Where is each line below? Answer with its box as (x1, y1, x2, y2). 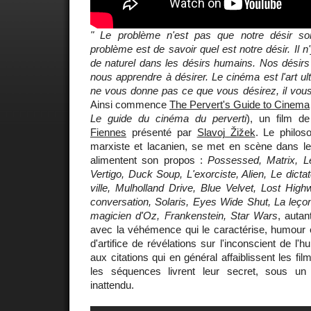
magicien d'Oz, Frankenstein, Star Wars (90, 209, 278, 221)
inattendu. (90, 278, 134, 291)
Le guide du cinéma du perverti (90, 112, 246, 124)
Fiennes (90, 126, 126, 138)
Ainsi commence (90, 98, 169, 110)
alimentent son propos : (90, 153, 208, 166)
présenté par (126, 126, 197, 138)
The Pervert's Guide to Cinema (169, 98, 310, 110)
